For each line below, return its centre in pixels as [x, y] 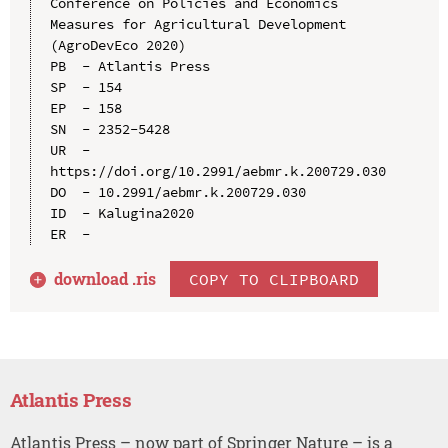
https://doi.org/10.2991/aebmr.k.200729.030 [217, 170]
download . [95, 278]
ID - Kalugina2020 [121, 212]
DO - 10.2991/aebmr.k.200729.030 [177, 191]
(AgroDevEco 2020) [117, 44]
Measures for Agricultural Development [197, 23]
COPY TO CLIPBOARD [274, 278]
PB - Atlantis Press [129, 65]
